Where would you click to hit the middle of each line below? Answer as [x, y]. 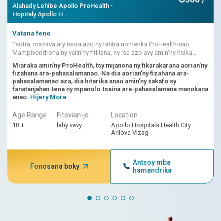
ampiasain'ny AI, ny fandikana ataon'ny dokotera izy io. [90, 61]
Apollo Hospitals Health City [151, 125]
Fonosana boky [55, 166]
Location [124, 115]
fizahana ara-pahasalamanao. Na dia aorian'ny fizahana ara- [101, 73]
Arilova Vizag [130, 132]
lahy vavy [69, 125]
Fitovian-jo [73, 115]
